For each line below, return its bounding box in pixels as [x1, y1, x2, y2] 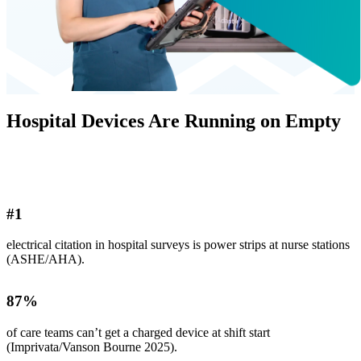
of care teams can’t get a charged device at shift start [6, 326, 270, 340]
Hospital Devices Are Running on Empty [6, 110, 341, 132]
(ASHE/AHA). [6, 252, 85, 267]
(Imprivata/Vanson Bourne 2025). [6, 340, 177, 355]
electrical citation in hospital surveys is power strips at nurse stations [6, 238, 350, 252]
